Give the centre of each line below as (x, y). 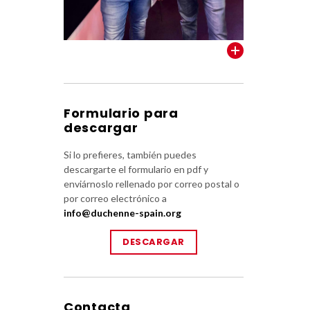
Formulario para (121, 113)
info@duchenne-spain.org (122, 213)
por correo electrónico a (115, 199)
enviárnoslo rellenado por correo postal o (152, 184)
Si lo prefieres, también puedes (130, 155)
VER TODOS (205, 51)
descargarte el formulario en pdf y (136, 170)
